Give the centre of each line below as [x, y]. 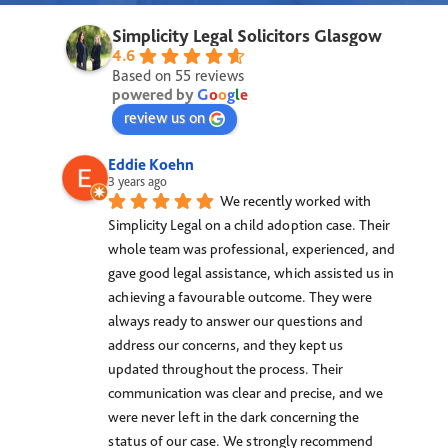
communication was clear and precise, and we [246, 392]
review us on [165, 117]
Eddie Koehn [151, 164]
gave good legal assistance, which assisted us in [251, 272]
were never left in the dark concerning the [234, 416]
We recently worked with [296, 200]
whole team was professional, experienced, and [252, 248]
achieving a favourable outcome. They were [240, 296]
